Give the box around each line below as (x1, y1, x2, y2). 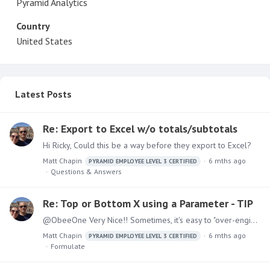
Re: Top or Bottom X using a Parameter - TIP (43, 196, 253, 210)
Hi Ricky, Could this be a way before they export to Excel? (43, 140, 251, 151)
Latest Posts (15, 88, 72, 100)
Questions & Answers (51, 167, 122, 176)
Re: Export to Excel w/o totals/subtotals (43, 122, 237, 136)
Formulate (51, 242, 85, 251)
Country (16, 20, 50, 32)
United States (16, 35, 72, 47)
